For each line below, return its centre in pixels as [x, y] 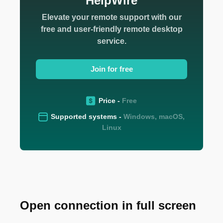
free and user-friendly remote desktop [111, 29]
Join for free [111, 69]
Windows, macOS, [154, 117]
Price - [109, 101]
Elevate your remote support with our [111, 17]
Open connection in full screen [108, 205]
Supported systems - [86, 117]
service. [111, 41]
